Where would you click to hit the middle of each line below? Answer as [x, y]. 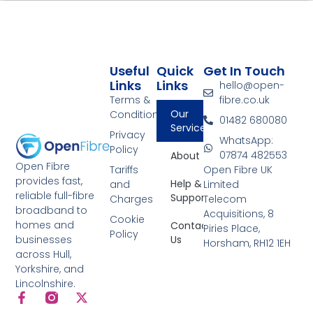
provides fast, [49, 181]
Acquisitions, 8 [239, 213]
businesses [44, 240]
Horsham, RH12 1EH [247, 243]
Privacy [127, 134]
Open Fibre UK [238, 169]
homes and [45, 225]
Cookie [127, 219]
